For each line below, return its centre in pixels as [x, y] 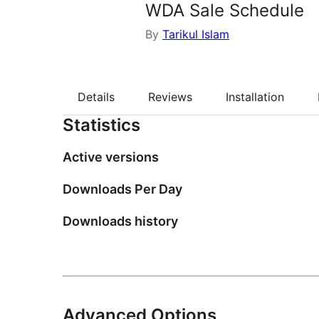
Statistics [101, 125]
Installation [255, 97]
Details [96, 97]
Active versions [111, 157]
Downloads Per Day [122, 189]
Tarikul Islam [196, 34]
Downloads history [120, 221]
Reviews [170, 97]
